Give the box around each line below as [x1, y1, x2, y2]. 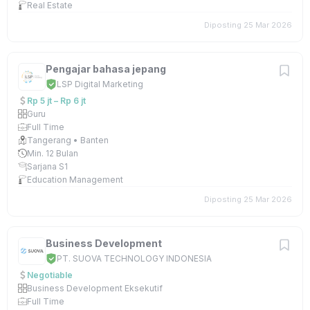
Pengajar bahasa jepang [46, 63, 166, 75]
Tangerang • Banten [27, 135, 109, 145]
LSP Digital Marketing [57, 79, 143, 89]
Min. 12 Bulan [27, 148, 78, 158]
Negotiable [27, 270, 73, 280]
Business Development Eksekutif [27, 283, 163, 293]
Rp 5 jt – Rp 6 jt [27, 95, 86, 106]
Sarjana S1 [27, 161, 68, 172]
